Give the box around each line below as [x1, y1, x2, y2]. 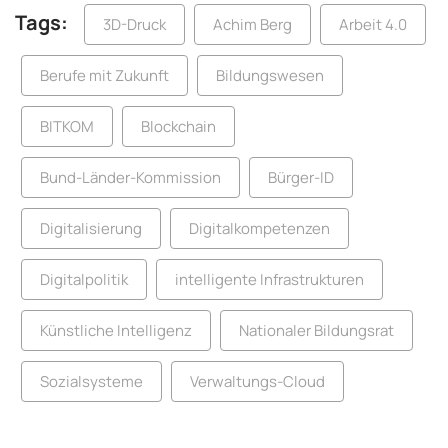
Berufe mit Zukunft [40, 64, 169, 86]
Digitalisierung [40, 217, 142, 239]
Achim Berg [213, 13, 292, 35]
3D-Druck [103, 13, 166, 35]
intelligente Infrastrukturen [175, 268, 364, 290]
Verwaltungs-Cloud [190, 370, 325, 392]
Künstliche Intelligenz [40, 319, 192, 341]
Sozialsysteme [40, 370, 143, 392]
